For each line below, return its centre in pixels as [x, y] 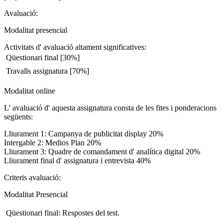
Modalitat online [30, 91]
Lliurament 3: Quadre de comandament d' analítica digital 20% [102, 152]
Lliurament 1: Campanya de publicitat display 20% [84, 134]
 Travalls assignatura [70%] [47, 71]
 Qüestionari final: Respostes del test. [62, 213]
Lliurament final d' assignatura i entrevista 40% [77, 161]
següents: [18, 117]
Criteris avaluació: [33, 177]
